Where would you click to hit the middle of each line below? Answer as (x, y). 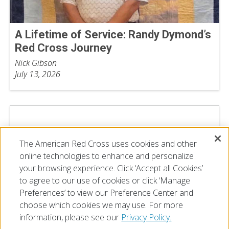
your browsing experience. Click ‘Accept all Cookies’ (111, 168)
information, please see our (71, 217)
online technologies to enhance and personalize (107, 156)
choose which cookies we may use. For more (101, 205)
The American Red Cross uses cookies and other (108, 144)
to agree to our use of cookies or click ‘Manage (105, 180)
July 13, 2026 (38, 74)
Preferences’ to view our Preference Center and (107, 193)
